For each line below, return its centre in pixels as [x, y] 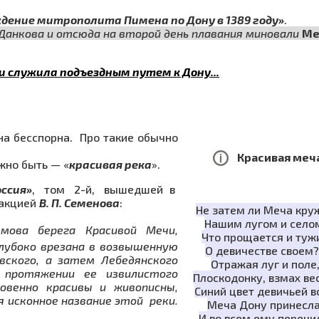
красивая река [110, 164]
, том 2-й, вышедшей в [105, 189]
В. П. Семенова [79, 202]
